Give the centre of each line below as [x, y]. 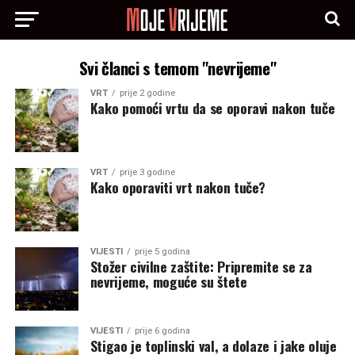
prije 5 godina [162, 252]
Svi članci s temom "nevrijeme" [177, 68]
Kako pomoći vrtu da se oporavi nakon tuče [212, 108]
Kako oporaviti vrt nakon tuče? [178, 187]
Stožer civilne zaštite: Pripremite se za [201, 266]
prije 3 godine [147, 172]
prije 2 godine [147, 93]
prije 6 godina [162, 331]
